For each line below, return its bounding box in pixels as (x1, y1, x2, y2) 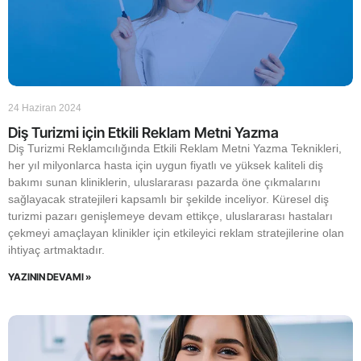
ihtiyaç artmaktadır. (8, 243, 105, 256)
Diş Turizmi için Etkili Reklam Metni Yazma (8, 124, 279, 141)
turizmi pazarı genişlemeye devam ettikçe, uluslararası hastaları (8, 210, 333, 222)
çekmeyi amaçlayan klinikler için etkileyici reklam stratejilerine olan (8, 226, 344, 239)
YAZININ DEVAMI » (8, 271, 91, 283)
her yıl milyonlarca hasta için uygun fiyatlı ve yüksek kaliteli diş (8, 159, 323, 172)
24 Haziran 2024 (8, 102, 81, 114)
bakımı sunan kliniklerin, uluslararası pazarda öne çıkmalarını (8, 176, 321, 189)
